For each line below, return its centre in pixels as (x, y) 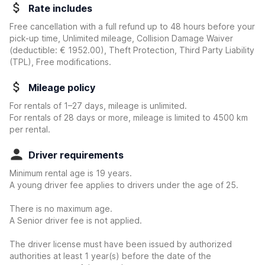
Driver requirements (76, 155)
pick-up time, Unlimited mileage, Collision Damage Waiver (121, 38)
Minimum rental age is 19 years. (71, 173)
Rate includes (60, 8)
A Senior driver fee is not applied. (76, 220)
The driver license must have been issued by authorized (121, 244)
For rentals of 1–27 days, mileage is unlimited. (98, 106)
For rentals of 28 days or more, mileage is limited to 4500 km (129, 117)
